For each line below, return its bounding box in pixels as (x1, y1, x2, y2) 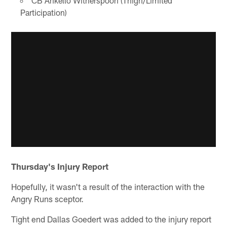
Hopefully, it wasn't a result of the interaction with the (11, 181, 205, 192)
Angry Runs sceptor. (11, 194, 84, 204)
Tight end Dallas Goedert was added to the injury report (11, 214, 212, 224)
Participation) (20, 7, 67, 17)
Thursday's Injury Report (11, 161, 109, 172)
